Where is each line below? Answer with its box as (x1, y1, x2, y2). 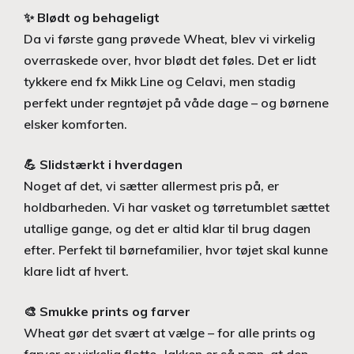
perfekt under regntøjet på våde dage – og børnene (24, 94, 329, 111)
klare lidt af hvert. (24, 262, 129, 279)
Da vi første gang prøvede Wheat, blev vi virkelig (24, 30, 315, 47)
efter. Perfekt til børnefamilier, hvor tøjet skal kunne (24, 241, 328, 258)
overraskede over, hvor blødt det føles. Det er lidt (24, 51, 316, 68)
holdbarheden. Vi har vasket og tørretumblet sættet (24, 198, 330, 215)
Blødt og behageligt (37, 9, 160, 25)
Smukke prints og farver (40, 303, 190, 319)
